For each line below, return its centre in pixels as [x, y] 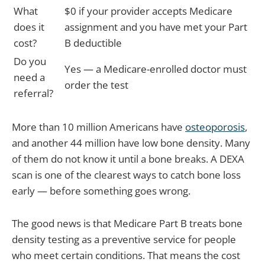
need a [29, 77]
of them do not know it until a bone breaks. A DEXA [128, 159]
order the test [96, 85]
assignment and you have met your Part [156, 27]
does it [29, 27]
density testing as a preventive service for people [124, 239]
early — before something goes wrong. [101, 191]
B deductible [93, 43]
